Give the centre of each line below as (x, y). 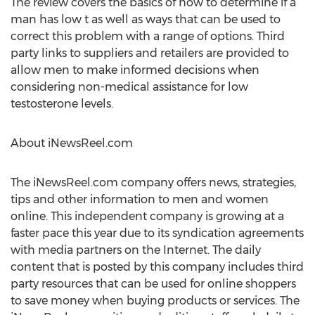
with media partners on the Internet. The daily (136, 250)
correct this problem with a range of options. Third (148, 36)
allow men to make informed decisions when (135, 70)
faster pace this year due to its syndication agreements (157, 233)
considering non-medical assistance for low (129, 87)
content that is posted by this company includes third (157, 267)
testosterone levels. (62, 104)
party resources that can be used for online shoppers (153, 284)
